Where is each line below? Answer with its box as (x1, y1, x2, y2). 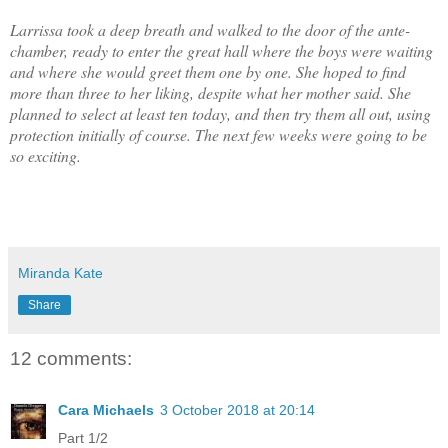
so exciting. (10, 144, 86, 166)
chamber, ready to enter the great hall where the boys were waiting (10, 39, 433, 61)
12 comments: (10, 347, 132, 369)
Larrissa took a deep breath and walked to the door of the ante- (10, 18, 410, 40)
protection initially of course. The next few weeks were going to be (10, 123, 427, 145)
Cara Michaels (58, 402, 154, 419)
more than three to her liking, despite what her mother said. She (10, 81, 411, 103)
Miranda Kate (18, 264, 103, 281)
